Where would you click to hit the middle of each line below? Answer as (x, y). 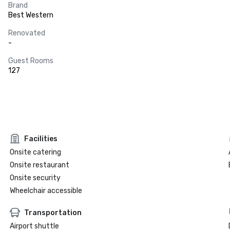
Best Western (31, 15)
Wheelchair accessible (46, 191)
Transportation (53, 213)
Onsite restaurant (39, 165)
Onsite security (35, 178)
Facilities (41, 139)
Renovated (27, 33)
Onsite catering (35, 152)
